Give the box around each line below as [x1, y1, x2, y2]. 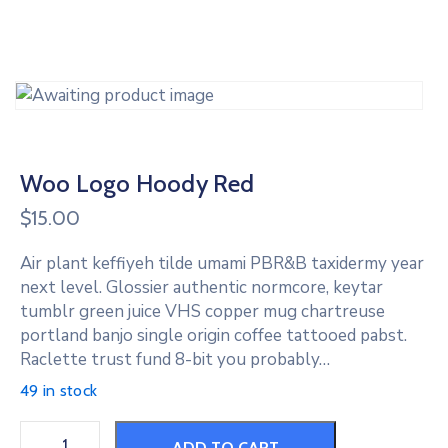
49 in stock [20, 381, 98, 401]
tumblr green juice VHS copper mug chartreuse [20, 300, 385, 324]
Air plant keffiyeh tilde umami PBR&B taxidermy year [20, 252, 424, 276]
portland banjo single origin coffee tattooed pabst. [20, 324, 407, 348]
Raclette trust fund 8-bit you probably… [20, 348, 330, 372]
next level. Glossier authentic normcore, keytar [20, 276, 383, 300]
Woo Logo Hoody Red [20, 169, 255, 199]
